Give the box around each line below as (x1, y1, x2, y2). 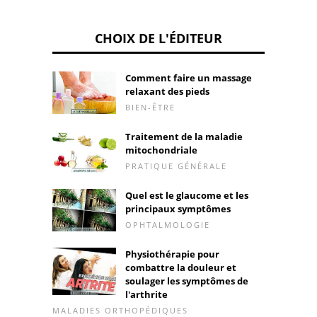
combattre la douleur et (125, 260, 236, 274)
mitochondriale (125, 143, 197, 156)
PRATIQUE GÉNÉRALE (125, 160, 227, 171)
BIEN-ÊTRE (125, 101, 175, 113)
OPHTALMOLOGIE (125, 219, 210, 230)
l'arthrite (125, 287, 168, 301)
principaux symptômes (125, 202, 231, 215)
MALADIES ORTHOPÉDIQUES (52, 304, 188, 316)
